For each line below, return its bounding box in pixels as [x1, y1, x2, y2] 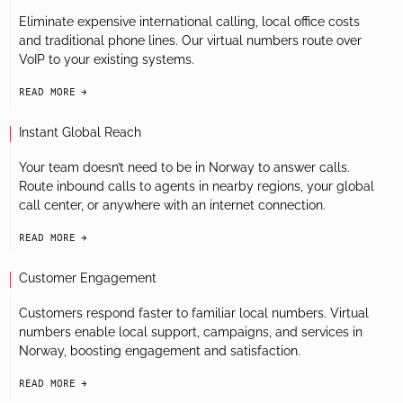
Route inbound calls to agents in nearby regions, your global [19, 179, 374, 193]
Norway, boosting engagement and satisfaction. [19, 344, 300, 358]
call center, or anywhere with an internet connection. [19, 198, 326, 212]
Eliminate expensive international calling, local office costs [19, 14, 360, 29]
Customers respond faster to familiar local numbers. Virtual [19, 306, 369, 320]
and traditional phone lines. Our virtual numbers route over [19, 33, 362, 48]
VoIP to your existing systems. [19, 52, 194, 67]
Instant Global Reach [19, 125, 141, 139]
